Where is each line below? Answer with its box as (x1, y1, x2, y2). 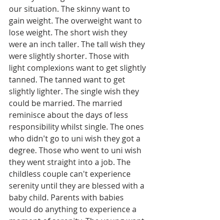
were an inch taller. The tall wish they (9, 39, 147, 50)
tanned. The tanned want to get (9, 74, 127, 85)
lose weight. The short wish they (9, 27, 129, 38)
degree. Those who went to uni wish (9, 145, 143, 156)
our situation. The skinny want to (9, 3, 132, 14)
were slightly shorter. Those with (9, 51, 131, 61)
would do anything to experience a (9, 204, 138, 215)
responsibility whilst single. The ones (9, 121, 146, 132)
